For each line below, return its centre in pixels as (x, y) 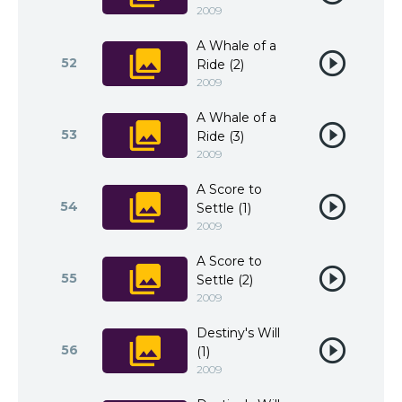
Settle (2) (225, 280)
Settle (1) (224, 208)
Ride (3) (220, 136)
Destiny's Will (238, 333)
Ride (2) (220, 65)
